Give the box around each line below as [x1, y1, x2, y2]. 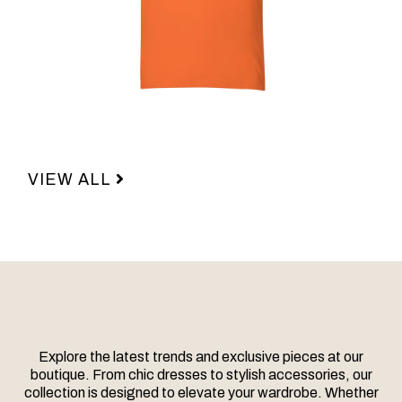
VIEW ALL [28, 170, 111, 188]
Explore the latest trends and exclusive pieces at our [39, 348, 363, 364]
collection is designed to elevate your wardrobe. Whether [23, 384, 379, 400]
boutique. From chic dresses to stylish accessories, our [30, 366, 372, 382]
